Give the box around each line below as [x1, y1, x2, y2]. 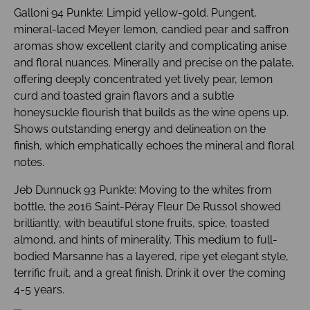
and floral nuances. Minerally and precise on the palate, [14, 56, 294, 70]
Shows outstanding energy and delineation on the [14, 122, 266, 136]
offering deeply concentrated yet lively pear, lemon [14, 73, 273, 86]
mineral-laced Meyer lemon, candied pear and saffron [14, 23, 289, 37]
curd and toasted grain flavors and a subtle [14, 89, 234, 103]
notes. [14, 156, 44, 170]
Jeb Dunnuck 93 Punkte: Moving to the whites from [14, 183, 272, 197]
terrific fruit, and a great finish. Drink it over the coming [14, 266, 286, 280]
